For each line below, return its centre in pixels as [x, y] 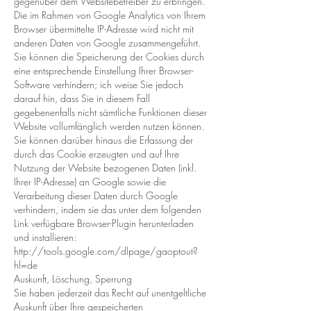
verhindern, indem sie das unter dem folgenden [108, 209]
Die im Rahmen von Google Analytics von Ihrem [110, 15]
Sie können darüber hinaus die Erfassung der [103, 140]
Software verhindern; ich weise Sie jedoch [99, 84]
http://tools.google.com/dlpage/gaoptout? [106, 251]
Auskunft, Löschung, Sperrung [73, 279]
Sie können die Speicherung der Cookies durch [109, 57]
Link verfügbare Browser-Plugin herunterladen [104, 223]
